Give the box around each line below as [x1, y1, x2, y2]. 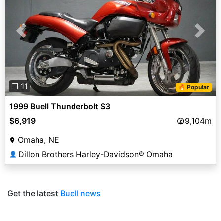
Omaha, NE [18, 135, 59, 145]
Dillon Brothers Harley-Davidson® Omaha [18, 149, 173, 160]
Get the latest [7, 188, 60, 199]
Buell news [60, 188, 101, 199]
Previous [21, 31, 53, 41]
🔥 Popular [178, 83, 210, 91]
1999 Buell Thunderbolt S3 [9, 101, 110, 111]
